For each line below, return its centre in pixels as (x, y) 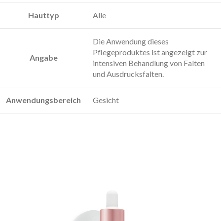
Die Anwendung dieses (131, 41)
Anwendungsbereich (43, 100)
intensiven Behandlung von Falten (149, 63)
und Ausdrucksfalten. (128, 74)
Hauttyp (43, 15)
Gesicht (106, 100)
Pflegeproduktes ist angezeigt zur (150, 52)
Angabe (43, 57)
